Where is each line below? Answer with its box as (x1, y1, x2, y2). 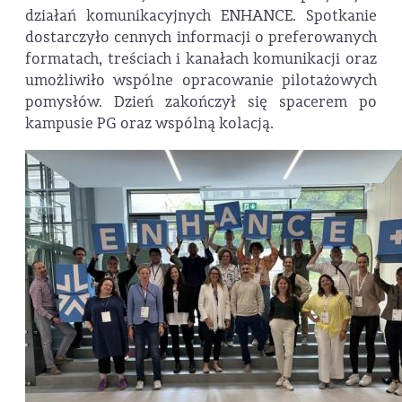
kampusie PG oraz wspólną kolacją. (25, 112, 274, 134)
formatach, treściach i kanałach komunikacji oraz (25, 48, 377, 69)
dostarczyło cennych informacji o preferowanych (25, 26, 377, 48)
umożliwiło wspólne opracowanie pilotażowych (25, 69, 377, 91)
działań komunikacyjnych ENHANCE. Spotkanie (25, 4, 377, 26)
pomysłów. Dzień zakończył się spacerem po (25, 91, 377, 112)
